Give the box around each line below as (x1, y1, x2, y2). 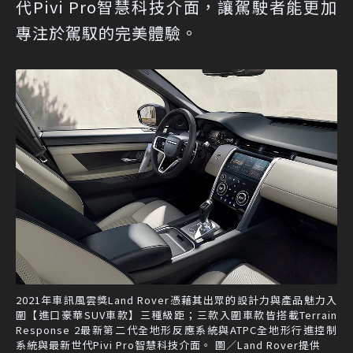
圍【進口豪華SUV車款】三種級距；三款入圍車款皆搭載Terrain (16, 307, 337, 322)
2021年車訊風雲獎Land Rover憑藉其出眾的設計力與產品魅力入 (16, 292, 337, 307)
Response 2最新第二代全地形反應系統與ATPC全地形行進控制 (16, 321, 337, 337)
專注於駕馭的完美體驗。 (16, 21, 198, 45)
